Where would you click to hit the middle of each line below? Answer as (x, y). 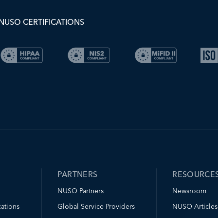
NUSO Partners (80, 191)
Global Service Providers (96, 206)
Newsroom (190, 191)
